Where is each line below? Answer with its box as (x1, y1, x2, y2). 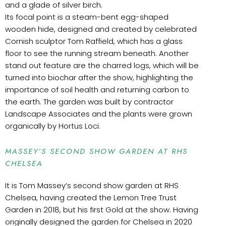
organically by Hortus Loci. (5, 120, 100, 131)
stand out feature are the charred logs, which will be (5, 60, 199, 71)
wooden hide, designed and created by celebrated (5, 23, 197, 34)
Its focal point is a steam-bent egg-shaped (5, 11, 168, 22)
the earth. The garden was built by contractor (5, 96, 174, 107)
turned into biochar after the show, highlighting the (5, 72, 193, 83)
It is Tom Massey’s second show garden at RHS (5, 180, 179, 191)
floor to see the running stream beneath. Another (5, 47, 189, 59)
